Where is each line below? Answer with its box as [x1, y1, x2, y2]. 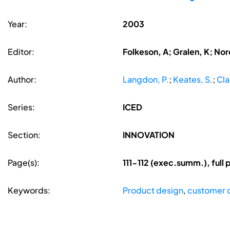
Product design [122, 185, 183, 196]
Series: [8, 102, 35, 113]
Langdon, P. [122, 74, 169, 85]
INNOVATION [122, 129, 175, 141]
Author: [8, 74, 36, 85]
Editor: [8, 46, 34, 57]
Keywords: [8, 185, 50, 196]
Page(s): [8, 157, 40, 168]
